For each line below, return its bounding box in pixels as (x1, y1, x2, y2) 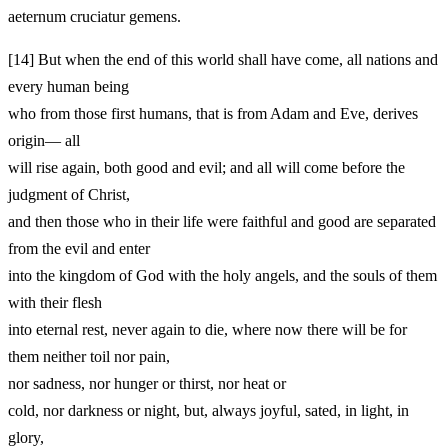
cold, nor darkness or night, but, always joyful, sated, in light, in (8, 401, 409, 419)
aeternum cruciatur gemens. (8, 7, 181, 25)
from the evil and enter (8, 239, 150, 257)
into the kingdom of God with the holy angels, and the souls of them (8, 266, 437, 284)
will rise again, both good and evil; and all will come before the (8, 158, 405, 176)
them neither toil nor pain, (8, 347, 170, 365)
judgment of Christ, (8, 185, 130, 203)
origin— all (8, 131, 80, 149)
